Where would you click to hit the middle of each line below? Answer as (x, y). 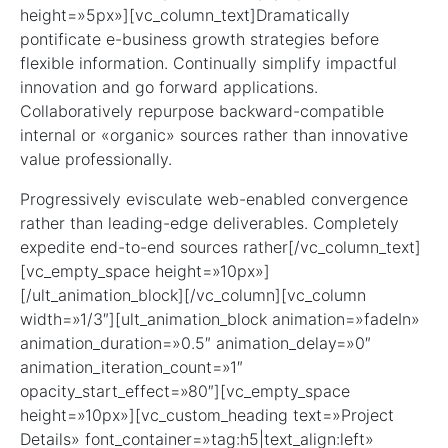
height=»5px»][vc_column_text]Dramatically (185, 15)
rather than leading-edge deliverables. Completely (209, 223)
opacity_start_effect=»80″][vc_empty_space (185, 391)
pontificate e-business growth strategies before (199, 39)
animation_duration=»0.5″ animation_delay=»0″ (195, 343)
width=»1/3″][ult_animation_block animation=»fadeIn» (220, 319)
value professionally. (96, 159)
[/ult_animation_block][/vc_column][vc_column (193, 295)
